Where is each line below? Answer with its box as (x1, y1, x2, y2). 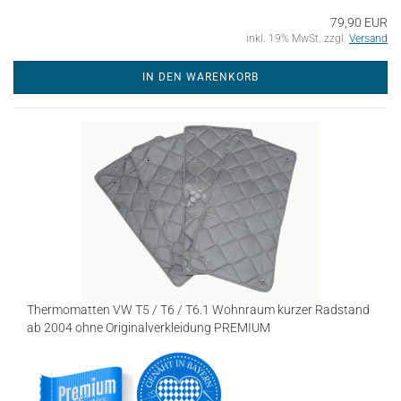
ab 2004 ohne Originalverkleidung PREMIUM (27, 320, 270, 335)
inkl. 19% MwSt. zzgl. (246, 32, 349, 45)
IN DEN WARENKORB (142, 71, 259, 83)
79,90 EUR (330, 15, 388, 30)
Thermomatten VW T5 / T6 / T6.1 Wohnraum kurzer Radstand (27, 303, 370, 317)
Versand (349, 32, 388, 45)
